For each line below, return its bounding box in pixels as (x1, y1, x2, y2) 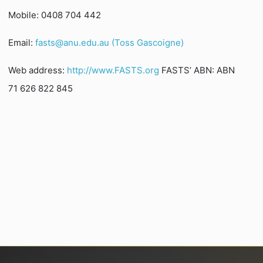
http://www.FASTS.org (67, 65, 160, 76)
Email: (8, 37, 36, 49)
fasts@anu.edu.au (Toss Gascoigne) (35, 37, 184, 49)
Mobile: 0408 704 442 (8, 9, 102, 21)
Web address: (8, 65, 68, 76)
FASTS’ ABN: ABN (159, 65, 235, 76)
